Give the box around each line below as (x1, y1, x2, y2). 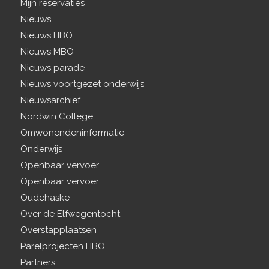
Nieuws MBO (20, 46, 74, 57)
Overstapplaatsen (20, 225, 97, 235)
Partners (20, 257, 55, 268)
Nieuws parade (20, 62, 85, 73)
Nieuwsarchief (20, 95, 80, 106)
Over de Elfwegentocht (20, 208, 120, 219)
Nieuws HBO (20, 30, 73, 41)
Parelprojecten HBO (20, 241, 105, 252)
